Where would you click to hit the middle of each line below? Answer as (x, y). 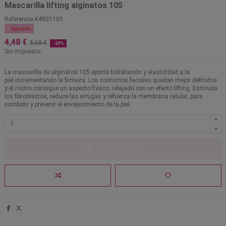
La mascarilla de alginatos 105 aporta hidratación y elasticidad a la (97, 72)
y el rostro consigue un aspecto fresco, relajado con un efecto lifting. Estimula (111, 89)
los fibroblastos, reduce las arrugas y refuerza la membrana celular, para (103, 97)
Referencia (19, 19)
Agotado (20, 29)
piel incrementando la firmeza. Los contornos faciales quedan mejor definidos (111, 80)
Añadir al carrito (119, 149)
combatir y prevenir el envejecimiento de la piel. (68, 105)
